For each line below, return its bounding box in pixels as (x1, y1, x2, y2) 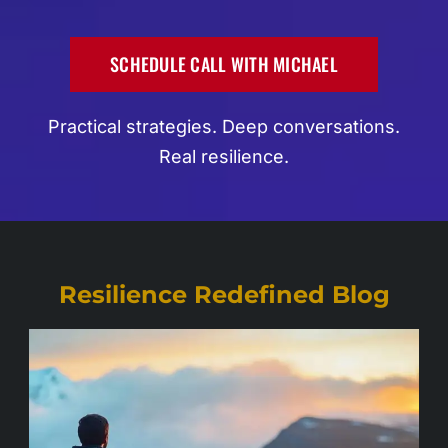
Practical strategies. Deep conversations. (48, 115, 400, 137)
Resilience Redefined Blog (58, 279, 390, 309)
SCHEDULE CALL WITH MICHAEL (109, 50, 339, 77)
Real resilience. (159, 145, 289, 167)
